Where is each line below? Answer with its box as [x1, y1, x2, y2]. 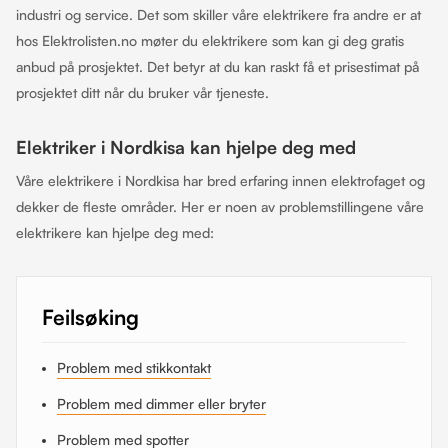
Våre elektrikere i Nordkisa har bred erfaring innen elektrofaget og [16, 172, 425, 189]
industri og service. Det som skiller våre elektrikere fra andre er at [16, 6, 421, 23]
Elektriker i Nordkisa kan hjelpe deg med [16, 136, 356, 158]
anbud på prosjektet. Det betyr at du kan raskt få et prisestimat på [16, 58, 419, 75]
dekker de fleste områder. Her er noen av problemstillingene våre [16, 198, 424, 215]
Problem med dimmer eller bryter [57, 395, 266, 412]
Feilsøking [42, 304, 139, 330]
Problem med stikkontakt [57, 359, 211, 376]
